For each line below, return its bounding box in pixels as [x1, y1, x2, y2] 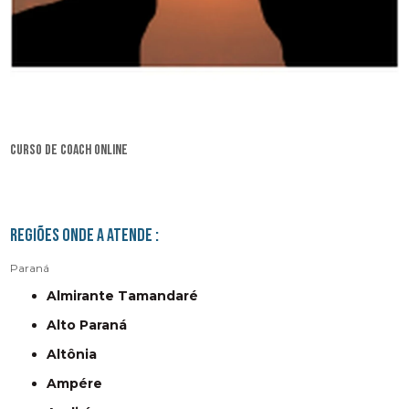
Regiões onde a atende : [10, 225, 160, 247]
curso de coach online [10, 142, 129, 160]
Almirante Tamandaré [57, 288, 199, 305]
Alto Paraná [57, 317, 128, 334]
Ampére [57, 375, 103, 393]
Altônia [57, 346, 98, 363]
